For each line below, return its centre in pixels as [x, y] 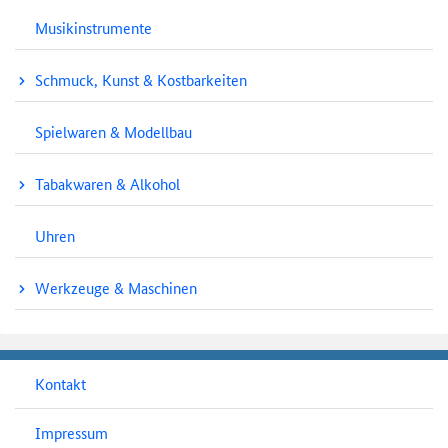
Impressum [71, 433]
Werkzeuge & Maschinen [116, 287]
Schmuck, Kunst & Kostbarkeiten [141, 79]
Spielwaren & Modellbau [113, 131]
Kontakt [60, 384]
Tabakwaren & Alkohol [107, 183]
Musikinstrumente [93, 27]
